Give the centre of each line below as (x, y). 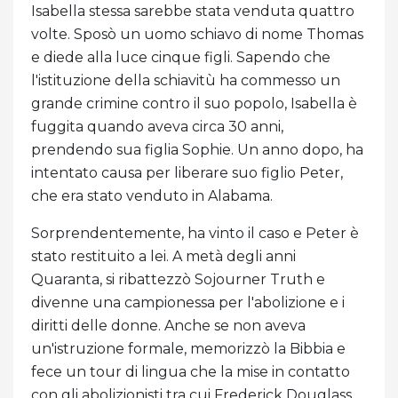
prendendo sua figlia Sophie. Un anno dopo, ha (197, 150)
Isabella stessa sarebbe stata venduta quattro (193, 12)
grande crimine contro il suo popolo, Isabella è (194, 104)
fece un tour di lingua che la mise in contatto (191, 372)
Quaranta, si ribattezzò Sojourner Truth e (178, 280)
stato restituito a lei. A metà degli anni (163, 257)
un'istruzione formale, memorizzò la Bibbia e (188, 349)
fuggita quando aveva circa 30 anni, (157, 127)
